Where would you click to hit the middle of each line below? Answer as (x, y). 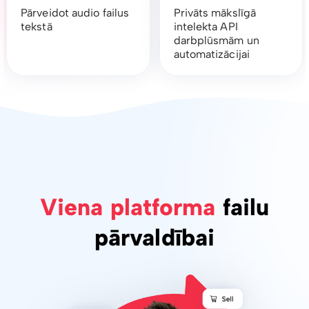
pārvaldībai (154, 238)
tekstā (37, 27)
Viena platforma (128, 208)
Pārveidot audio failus (75, 13)
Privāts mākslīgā (215, 13)
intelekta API (206, 27)
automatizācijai (211, 54)
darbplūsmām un (216, 41)
